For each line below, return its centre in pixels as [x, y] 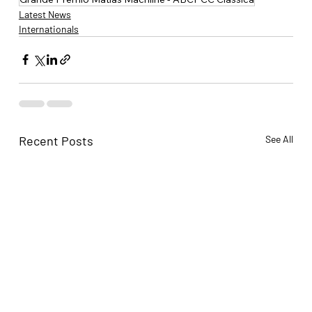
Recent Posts [56, 140]
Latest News [45, 14]
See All [280, 139]
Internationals [48, 29]
